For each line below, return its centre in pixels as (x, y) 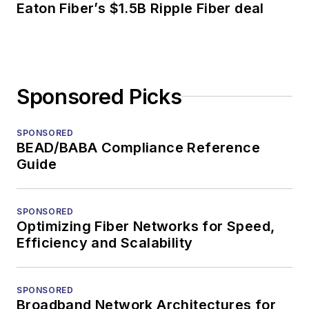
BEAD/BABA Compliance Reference (138, 147)
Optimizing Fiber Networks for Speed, (146, 226)
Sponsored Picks (99, 96)
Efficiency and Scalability (105, 242)
